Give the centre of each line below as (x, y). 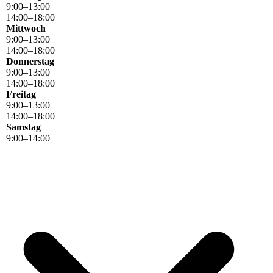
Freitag (21, 94)
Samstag (23, 127)
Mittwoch (26, 29)
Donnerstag (30, 62)
